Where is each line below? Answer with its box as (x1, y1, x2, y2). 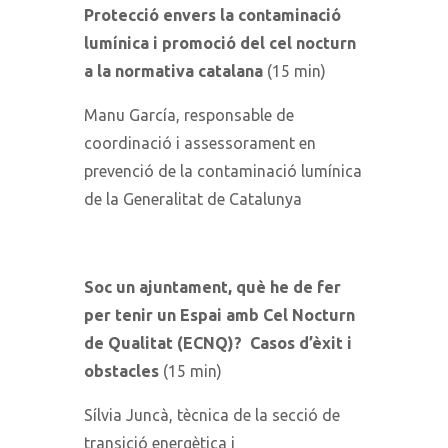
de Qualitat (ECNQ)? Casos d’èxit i (84, 333, 352, 352)
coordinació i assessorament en (84, 133, 316, 152)
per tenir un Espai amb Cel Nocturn (84, 305, 355, 324)
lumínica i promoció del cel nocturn (84, 33, 356, 52)
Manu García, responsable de (84, 105, 294, 124)
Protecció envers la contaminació (84, 5, 341, 24)
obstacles (84, 361, 159, 380)
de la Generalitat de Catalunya (84, 189, 302, 208)
